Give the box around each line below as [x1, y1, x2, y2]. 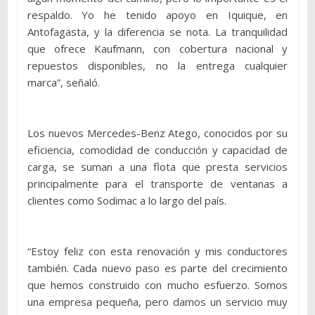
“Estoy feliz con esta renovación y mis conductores [27, 243, 288, 258]
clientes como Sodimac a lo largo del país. [27, 193, 226, 207]
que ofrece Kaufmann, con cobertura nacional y [27, 41, 288, 56]
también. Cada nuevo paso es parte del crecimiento [27, 260, 288, 275]
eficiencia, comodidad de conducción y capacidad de [27, 142, 288, 157]
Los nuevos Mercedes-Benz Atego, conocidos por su [27, 125, 288, 140]
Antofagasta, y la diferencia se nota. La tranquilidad [27, 24, 288, 39]
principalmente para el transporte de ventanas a [27, 176, 288, 191]
